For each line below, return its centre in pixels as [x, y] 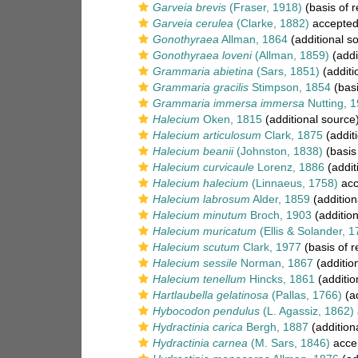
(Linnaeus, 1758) [293, 183]
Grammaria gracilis [201, 87]
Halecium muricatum [205, 231]
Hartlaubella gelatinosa [211, 295]
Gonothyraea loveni [202, 55]
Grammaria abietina [203, 71]
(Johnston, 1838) [278, 151]
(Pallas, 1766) [305, 295]
